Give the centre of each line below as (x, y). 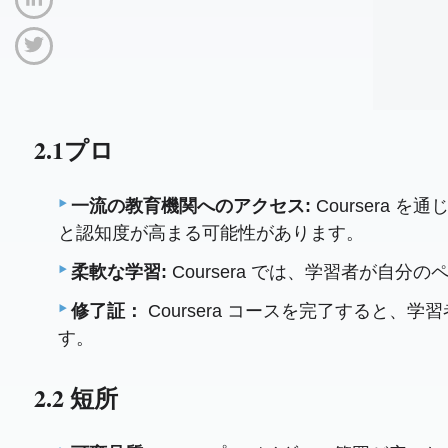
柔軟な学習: (119, 271)
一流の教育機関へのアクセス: (191, 205)
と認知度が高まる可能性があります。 (211, 232)
